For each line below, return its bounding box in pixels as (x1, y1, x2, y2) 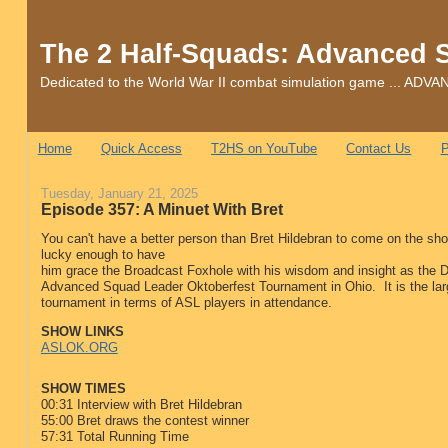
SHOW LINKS (40, 323, 124, 339)
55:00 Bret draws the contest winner (40, 413, 249, 429)
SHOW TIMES (40, 381, 126, 397)
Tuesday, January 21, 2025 (40, 185, 198, 201)
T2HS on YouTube (211, 141, 318, 157)
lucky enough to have (40, 246, 165, 262)
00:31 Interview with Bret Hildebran (40, 397, 242, 413)
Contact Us (346, 141, 412, 157)
